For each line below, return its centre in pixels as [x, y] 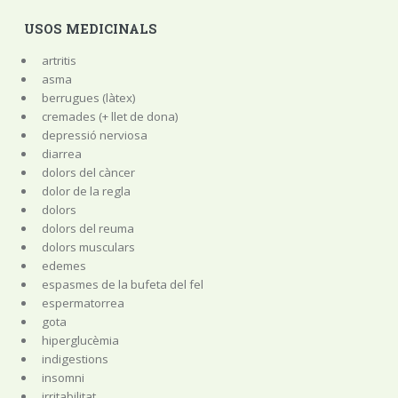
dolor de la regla [86, 191]
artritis [59, 61]
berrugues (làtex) [88, 98]
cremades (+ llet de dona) [110, 117]
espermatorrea [83, 303]
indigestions [75, 359]
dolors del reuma [88, 229]
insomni [63, 378]
